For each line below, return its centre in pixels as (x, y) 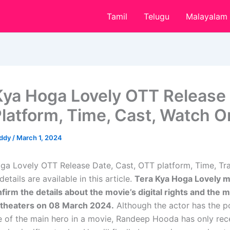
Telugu (157, 16)
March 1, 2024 (39, 138)
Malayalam (207, 16)
